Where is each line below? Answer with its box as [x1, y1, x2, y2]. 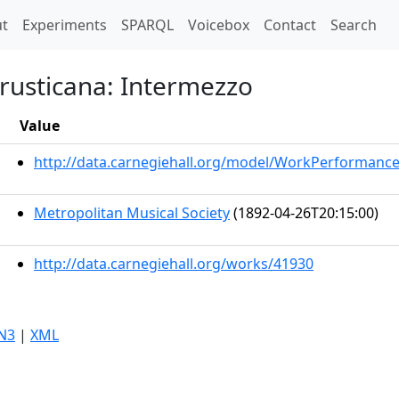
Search [330, 15, 377, 35]
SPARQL [121, 15, 174, 35]
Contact [264, 15, 316, 35]
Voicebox [188, 15, 249, 35]
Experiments [22, 15, 107, 35]
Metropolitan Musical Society [34, 203, 230, 223]
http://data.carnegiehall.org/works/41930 [34, 254, 313, 273]
